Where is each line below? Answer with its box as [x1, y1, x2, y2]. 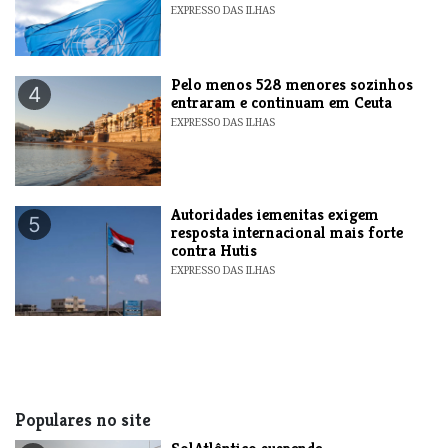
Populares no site [15, 408, 151, 431]
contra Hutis [171, 239, 258, 261]
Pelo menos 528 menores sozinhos [171, 73, 414, 95]
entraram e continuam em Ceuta [171, 91, 393, 113]
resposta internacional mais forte [171, 221, 404, 243]
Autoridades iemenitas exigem [171, 203, 380, 225]
